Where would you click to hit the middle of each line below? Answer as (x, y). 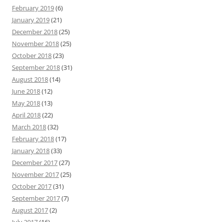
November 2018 (35, 44)
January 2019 (31, 20)
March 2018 (29, 127)
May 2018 (26, 103)
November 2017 (35, 175)
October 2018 (32, 56)
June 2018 (26, 91)
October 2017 (32, 187)
